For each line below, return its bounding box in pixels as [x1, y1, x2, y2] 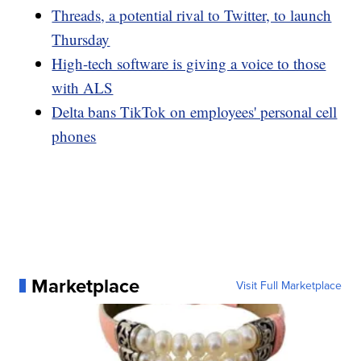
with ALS [52, 77, 114, 98]
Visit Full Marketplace [235, 276, 342, 294]
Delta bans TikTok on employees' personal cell [52, 101, 338, 122]
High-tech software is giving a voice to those [52, 52, 326, 73]
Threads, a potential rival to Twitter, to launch [52, 4, 332, 25]
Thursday [52, 28, 110, 49]
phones [52, 125, 97, 146]
